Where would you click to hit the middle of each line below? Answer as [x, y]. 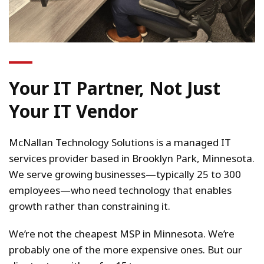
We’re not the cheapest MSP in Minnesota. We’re [122, 233]
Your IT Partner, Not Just [115, 88]
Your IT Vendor [73, 111]
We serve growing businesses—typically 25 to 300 [125, 174]
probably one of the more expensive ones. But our [126, 249]
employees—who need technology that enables [120, 190]
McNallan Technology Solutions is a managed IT [120, 142]
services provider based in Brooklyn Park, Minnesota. [132, 158]
